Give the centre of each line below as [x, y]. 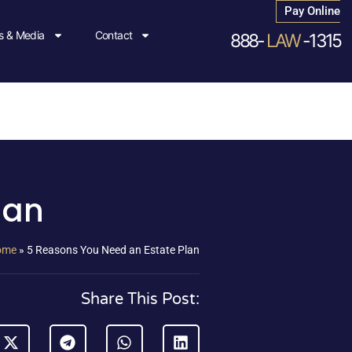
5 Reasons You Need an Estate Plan [113, 250]
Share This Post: [140, 300]
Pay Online [313, 11]
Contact [114, 35]
